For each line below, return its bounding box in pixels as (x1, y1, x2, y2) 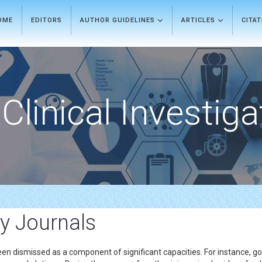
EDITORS (31, 16, 62, 24)
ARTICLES (181, 16, 218, 24)
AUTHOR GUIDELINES (80, 16, 157, 24)
